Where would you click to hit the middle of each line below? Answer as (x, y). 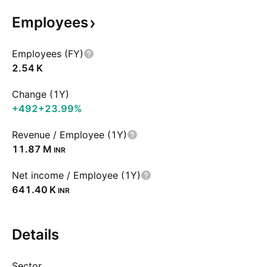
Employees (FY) (48, 54)
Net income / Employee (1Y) (76, 175)
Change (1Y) (41, 94)
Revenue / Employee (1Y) (69, 135)
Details (35, 235)
